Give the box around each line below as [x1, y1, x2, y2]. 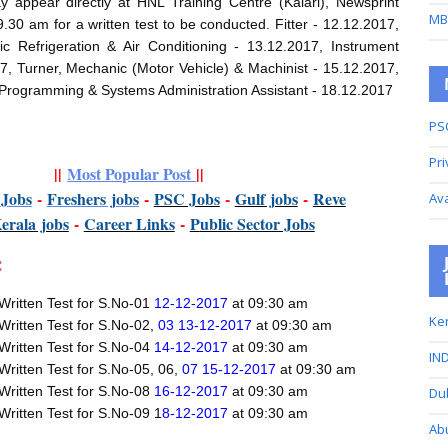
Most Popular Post [67, 162, 197, 185]
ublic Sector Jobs [199, 212, 315, 235]
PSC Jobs [153, 187, 220, 210]
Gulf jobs [234, 187, 298, 210]
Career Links [83, 212, 175, 235]
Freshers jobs [46, 187, 139, 210]
